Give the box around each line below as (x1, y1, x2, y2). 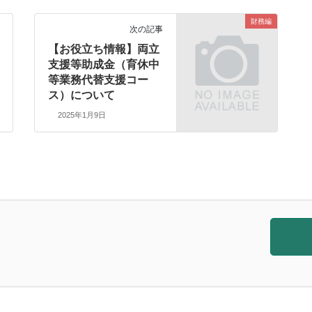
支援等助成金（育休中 (48, 58, 160, 70)
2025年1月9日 (57, 111, 106, 120)
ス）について (48, 88, 116, 101)
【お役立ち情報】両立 (48, 42, 160, 55)
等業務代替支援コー (48, 73, 149, 86)
